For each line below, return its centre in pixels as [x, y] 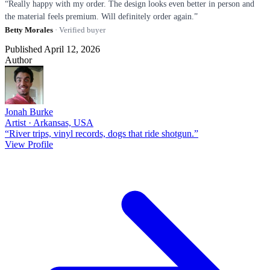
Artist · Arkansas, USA [49, 122]
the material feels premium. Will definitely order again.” [101, 16]
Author [18, 60]
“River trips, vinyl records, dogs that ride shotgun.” [102, 133]
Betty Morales [29, 30]
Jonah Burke [29, 111]
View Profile [29, 144]
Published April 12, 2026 [52, 49]
